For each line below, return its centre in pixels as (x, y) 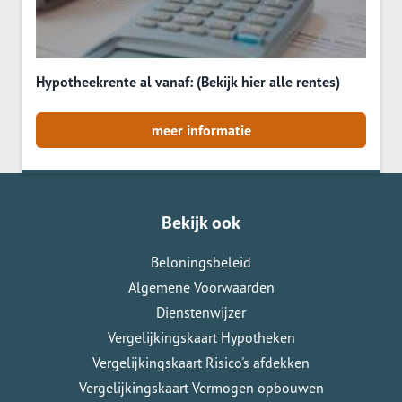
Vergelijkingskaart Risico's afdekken (201, 363)
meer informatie (201, 130)
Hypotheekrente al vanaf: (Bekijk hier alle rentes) (188, 82)
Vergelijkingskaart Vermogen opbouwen (201, 388)
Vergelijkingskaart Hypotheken (201, 337)
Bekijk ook (201, 223)
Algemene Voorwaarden (201, 287)
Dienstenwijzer (201, 312)
